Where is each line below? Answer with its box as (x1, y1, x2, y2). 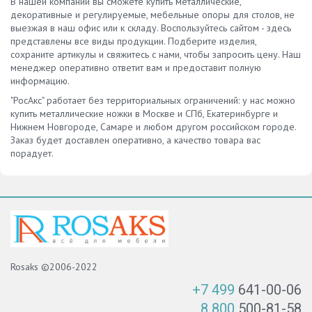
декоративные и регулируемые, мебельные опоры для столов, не (10, 8, 295, 21)
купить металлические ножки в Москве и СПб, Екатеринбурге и (10, 107, 278, 120)
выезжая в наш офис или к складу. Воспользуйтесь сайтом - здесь (10, 21, 291, 34)
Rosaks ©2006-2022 (10, 260, 97, 273)
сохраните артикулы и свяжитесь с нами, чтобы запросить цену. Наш (10, 47, 301, 61)
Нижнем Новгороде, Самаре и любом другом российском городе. (10, 120, 296, 133)
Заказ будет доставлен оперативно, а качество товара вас (10, 134, 260, 146)
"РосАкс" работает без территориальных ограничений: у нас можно (10, 94, 295, 107)
